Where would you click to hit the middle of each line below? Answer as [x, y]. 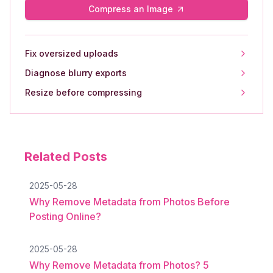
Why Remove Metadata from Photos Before [129, 202]
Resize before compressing [83, 92]
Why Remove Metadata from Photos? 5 [119, 265]
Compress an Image [130, 9]
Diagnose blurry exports [76, 73]
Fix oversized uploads [72, 53]
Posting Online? [65, 216]
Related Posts [66, 157]
